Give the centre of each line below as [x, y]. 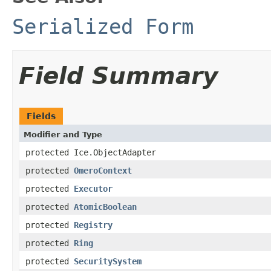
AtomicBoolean [105, 207]
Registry [93, 225]
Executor [93, 188]
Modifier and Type [63, 134]
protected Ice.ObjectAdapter [91, 152]
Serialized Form [103, 26]
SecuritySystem [108, 261]
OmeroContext [103, 170]
